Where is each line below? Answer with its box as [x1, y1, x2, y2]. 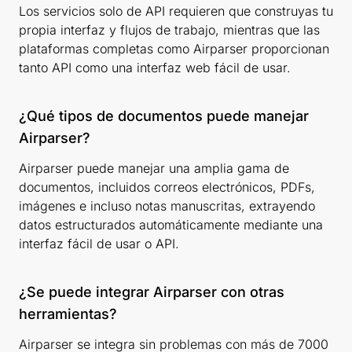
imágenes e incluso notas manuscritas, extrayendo [19, 198, 315, 214]
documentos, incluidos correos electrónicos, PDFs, [19, 179, 315, 196]
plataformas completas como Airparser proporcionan [19, 41, 329, 57]
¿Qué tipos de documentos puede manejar [19, 108, 309, 125]
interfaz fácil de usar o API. [19, 236, 179, 252]
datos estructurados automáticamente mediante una [19, 217, 323, 233]
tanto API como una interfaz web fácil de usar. [19, 60, 291, 76]
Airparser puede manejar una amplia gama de [19, 160, 289, 177]
